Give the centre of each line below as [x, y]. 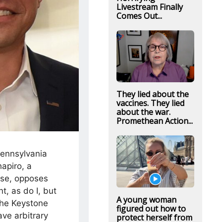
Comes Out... [139, 16]
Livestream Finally [149, 7]
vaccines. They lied [150, 103]
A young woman [146, 199]
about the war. [143, 112]
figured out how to [151, 208]
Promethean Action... [154, 121]
